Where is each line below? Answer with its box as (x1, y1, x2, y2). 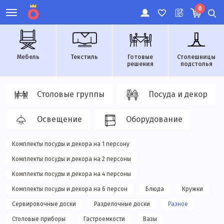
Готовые (127, 53, 153, 60)
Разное (168, 200, 188, 207)
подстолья (180, 60, 212, 67)
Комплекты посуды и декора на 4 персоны (12, 170, 131, 177)
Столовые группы (37, 89, 104, 99)
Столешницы (177, 53, 215, 60)
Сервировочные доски (12, 200, 76, 207)
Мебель (16, 53, 39, 60)
